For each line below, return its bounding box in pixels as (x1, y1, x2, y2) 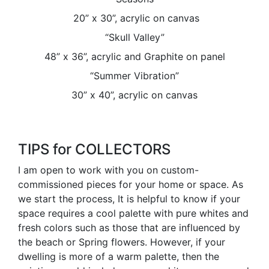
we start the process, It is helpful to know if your (18, 193, 240, 205)
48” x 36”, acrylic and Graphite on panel (44, 50, 225, 63)
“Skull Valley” (104, 31, 165, 44)
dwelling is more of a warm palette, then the (18, 250, 219, 263)
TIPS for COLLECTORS (18, 141, 171, 159)
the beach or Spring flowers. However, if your (18, 236, 225, 249)
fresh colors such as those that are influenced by (18, 222, 240, 234)
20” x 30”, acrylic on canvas (70, 12, 199, 25)
